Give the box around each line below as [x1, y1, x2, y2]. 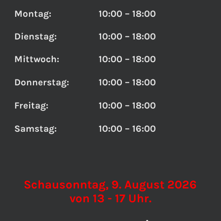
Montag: [14, 8, 51, 19]
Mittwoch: [14, 53, 59, 65]
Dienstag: [14, 31, 57, 42]
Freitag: [14, 100, 48, 111]
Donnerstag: [14, 76, 69, 88]
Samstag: [14, 123, 57, 134]
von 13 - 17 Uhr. [69, 191, 151, 205]
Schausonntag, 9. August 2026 [24, 177, 197, 191]
